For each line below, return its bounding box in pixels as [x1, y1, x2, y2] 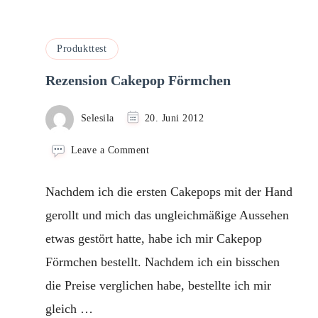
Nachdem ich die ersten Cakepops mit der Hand [45, 185, 292, 199]
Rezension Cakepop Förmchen [45, 72, 231, 88]
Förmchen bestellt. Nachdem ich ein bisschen [45, 255, 280, 270]
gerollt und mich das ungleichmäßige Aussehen [45, 208, 289, 223]
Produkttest [57, 43, 107, 54]
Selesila [80, 112, 114, 124]
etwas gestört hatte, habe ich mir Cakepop [45, 231, 262, 246]
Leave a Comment [70, 144, 150, 156]
